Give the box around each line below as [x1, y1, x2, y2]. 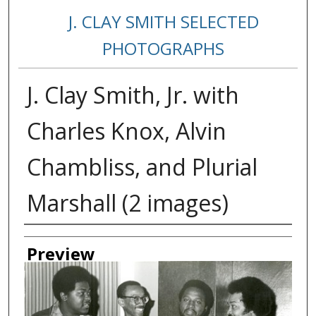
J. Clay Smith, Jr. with [26, 80, 239, 111]
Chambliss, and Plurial [26, 152, 257, 183]
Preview [26, 242, 95, 266]
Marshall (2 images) [26, 188, 229, 219]
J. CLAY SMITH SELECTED [68, 10, 259, 34]
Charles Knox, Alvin [26, 116, 226, 147]
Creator [23, 226, 84, 250]
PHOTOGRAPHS [102, 37, 225, 61]
